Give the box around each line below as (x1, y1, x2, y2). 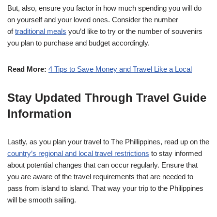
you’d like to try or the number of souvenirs (66, 27, 202, 35)
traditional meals (15, 27, 66, 35)
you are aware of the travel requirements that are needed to (7, 172, 193, 181)
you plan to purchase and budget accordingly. (7, 38, 150, 47)
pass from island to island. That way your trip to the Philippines (7, 184, 203, 192)
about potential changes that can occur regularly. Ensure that (7, 160, 198, 169)
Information (7, 107, 72, 120)
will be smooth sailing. (7, 195, 76, 204)
